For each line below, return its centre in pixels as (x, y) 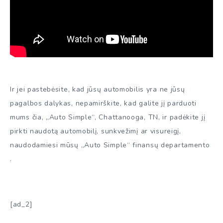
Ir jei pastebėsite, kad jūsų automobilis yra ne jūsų (98, 90)
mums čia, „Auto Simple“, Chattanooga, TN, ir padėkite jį (108, 117)
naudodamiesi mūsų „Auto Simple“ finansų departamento (110, 145)
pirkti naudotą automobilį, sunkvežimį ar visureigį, (96, 131)
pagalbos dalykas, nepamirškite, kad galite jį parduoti (103, 104)
